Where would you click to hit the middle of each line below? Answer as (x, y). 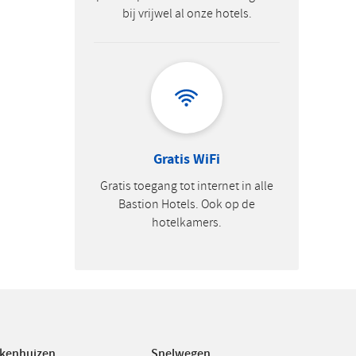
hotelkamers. (187, 222)
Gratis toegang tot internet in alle (187, 186)
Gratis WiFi (187, 159)
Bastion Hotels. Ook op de (187, 204)
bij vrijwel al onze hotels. (187, 14)
